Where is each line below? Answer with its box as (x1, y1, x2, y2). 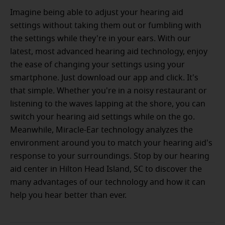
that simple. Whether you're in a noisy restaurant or (10, 87, 207, 95)
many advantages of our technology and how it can (10, 178, 205, 187)
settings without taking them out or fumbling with (10, 22, 201, 30)
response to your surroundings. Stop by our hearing (10, 152, 209, 161)
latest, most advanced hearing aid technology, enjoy (10, 48, 207, 56)
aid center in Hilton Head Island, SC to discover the (10, 165, 202, 174)
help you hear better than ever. (10, 191, 127, 200)
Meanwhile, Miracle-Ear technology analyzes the (10, 126, 193, 135)
